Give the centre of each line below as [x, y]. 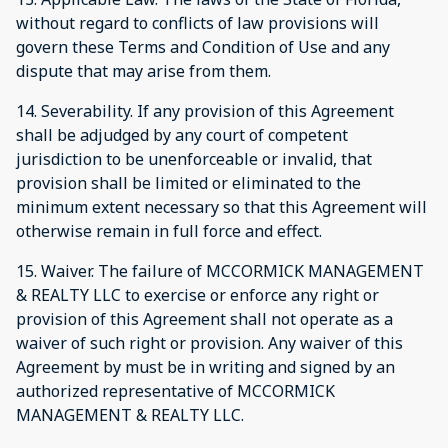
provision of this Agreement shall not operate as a [204, 318]
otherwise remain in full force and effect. [169, 230]
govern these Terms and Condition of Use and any [203, 46]
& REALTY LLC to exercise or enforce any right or [197, 294]
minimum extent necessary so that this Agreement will [221, 206]
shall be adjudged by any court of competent [182, 134]
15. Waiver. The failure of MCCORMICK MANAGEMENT [220, 270]
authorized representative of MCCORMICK [175, 390]
